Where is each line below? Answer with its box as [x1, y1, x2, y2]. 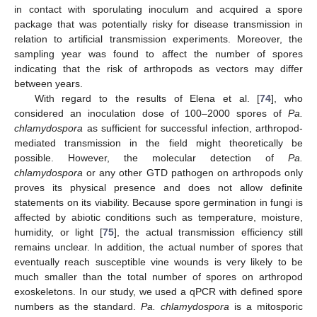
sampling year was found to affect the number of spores [14, 48, 303, 60]
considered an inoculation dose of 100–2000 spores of [14, 108, 288, 120]
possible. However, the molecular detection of [14, 152, 288, 164]
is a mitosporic [229, 301, 303, 313]
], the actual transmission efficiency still [113, 226, 303, 238]
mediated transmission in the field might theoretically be [14, 137, 303, 149]
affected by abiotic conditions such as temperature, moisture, [14, 212, 303, 224]
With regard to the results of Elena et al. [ [34, 93, 260, 105]
